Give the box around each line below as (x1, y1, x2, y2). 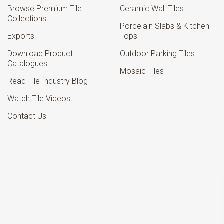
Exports (7, 31, 34, 41)
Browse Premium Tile (7, 4, 82, 13)
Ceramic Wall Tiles (120, 4, 184, 13)
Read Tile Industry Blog (7, 76, 88, 86)
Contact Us (7, 111, 46, 121)
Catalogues (7, 59, 47, 68)
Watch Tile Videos (7, 94, 70, 103)
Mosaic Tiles (120, 66, 164, 76)
